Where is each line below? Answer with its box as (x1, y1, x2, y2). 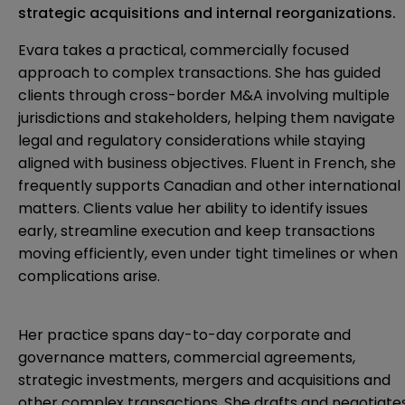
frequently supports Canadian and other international (18, 174, 400, 196)
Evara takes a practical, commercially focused (18, 39, 349, 61)
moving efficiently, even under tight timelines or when (18, 242, 398, 264)
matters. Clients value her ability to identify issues (18, 197, 368, 219)
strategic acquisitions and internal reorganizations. (18, 2, 396, 24)
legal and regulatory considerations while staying (18, 129, 365, 151)
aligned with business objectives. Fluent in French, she (18, 152, 396, 174)
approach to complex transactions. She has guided (18, 61, 381, 83)
